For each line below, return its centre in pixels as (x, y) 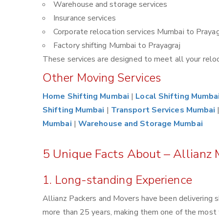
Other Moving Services (102, 78)
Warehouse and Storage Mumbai (140, 124)
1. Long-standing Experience (117, 180)
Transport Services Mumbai (163, 110)
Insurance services (85, 18)
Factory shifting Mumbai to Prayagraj (117, 45)
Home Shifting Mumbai (86, 96)
